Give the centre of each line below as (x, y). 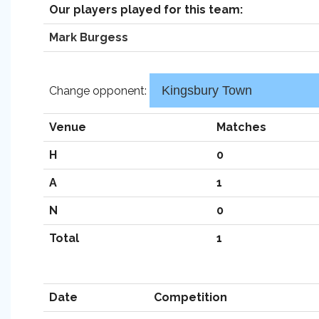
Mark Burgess (89, 37)
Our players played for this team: (146, 10)
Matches (241, 127)
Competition (190, 297)
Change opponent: (99, 91)
